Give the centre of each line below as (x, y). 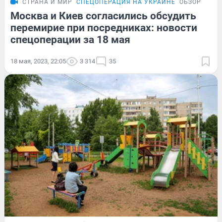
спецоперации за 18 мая (70, 40)
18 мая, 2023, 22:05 (38, 61)
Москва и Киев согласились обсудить (103, 16)
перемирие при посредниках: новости (104, 28)
